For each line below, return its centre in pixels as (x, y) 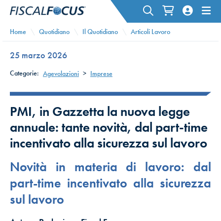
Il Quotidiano (100, 31)
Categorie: (24, 73)
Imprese (101, 73)
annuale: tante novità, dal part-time (109, 127)
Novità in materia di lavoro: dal (110, 167)
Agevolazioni (61, 73)
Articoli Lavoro (150, 31)
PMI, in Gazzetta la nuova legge (100, 111)
